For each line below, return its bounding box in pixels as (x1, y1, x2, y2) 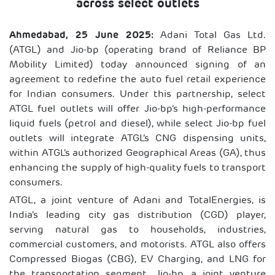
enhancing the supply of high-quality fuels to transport (9, 163, 266, 173)
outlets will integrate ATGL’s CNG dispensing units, (9, 134, 266, 144)
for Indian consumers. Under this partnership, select (9, 90, 266, 99)
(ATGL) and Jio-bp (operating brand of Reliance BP (9, 45, 266, 55)
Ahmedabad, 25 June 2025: (9, 31, 153, 41)
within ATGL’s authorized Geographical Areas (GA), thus (9, 149, 266, 158)
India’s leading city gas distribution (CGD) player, (9, 211, 266, 220)
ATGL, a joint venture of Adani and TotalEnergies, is (9, 196, 266, 206)
